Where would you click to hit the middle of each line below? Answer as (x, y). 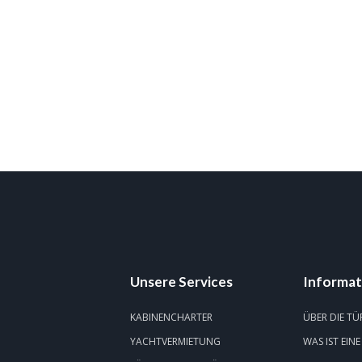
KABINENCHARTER (171, 317)
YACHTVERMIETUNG (175, 341)
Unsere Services (181, 282)
